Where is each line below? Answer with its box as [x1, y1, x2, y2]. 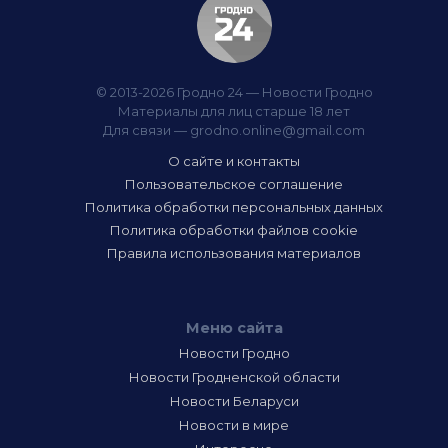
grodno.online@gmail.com [190, 122, 365, 138]
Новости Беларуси [169, 393, 299, 409]
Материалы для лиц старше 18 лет [118, 103, 350, 119]
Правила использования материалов [107, 245, 361, 261]
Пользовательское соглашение [125, 176, 343, 192]
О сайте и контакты [168, 153, 300, 169]
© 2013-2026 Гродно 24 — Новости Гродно [95, 84, 373, 100]
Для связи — [103, 122, 190, 138]
